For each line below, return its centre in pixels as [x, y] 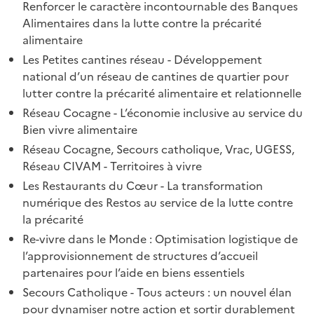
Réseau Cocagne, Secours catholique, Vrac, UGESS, [158, 150]
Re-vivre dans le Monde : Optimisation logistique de [160, 239]
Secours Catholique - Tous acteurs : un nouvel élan [157, 293]
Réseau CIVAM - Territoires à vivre [112, 166]
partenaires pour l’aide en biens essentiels [134, 273]
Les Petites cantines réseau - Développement [142, 60]
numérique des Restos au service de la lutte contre [158, 203]
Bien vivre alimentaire [80, 130]
